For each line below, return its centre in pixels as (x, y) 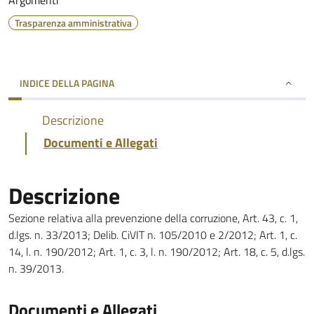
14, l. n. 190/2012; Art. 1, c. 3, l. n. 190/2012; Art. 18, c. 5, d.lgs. (157, 252)
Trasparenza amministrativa (73, 23)
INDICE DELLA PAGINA (67, 83)
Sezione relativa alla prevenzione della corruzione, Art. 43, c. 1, (153, 218)
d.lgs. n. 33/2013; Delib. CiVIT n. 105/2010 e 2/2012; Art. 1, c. (153, 235)
